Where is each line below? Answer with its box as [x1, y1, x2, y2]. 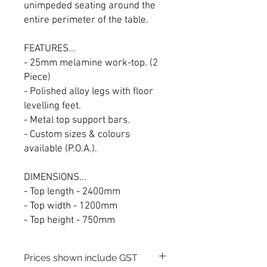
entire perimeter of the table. [24, 14, 151, 26]
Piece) [24, 71, 51, 83]
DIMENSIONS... [24, 171, 86, 184]
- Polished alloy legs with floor [24, 85, 153, 98]
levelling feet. [24, 100, 81, 112]
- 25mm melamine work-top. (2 [24, 57, 158, 69]
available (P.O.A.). [24, 142, 97, 155]
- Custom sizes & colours [24, 128, 130, 141]
